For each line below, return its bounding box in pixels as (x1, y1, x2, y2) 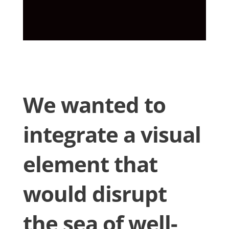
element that (22, 149, 157, 178)
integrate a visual (22, 119, 201, 149)
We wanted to (22, 89, 166, 119)
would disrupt (22, 178, 167, 208)
